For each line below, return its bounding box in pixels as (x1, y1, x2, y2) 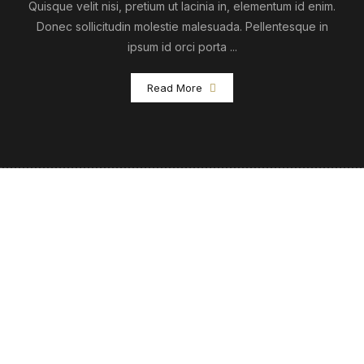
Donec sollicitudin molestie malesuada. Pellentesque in (36, 19, 328, 33)
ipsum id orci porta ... (127, 39, 237, 54)
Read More (147, 80, 202, 94)
